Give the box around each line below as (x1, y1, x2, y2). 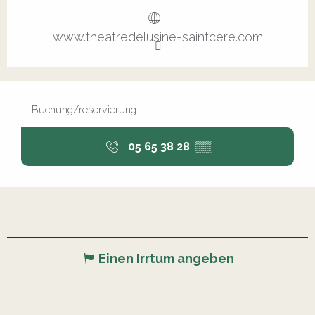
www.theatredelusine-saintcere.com (52, 30, 263, 45)
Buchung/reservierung (32, 103, 136, 116)
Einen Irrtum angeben (98, 251, 234, 266)
